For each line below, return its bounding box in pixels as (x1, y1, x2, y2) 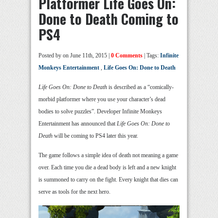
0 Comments (111, 52, 143, 59)
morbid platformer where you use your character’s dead (38, 96, 165, 103)
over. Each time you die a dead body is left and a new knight (38, 164, 176, 171)
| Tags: (143, 52, 160, 59)
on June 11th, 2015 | (63, 52, 111, 59)
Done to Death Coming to (38, 9, 179, 29)
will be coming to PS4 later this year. (53, 132, 138, 139)
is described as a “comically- (107, 84, 174, 91)
